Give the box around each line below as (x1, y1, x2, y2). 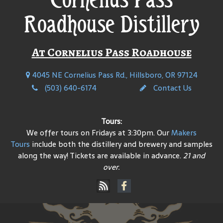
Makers (171, 126, 197, 139)
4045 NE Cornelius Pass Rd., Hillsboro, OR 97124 (30, 68, 198, 81)
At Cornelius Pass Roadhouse (31, 44, 192, 60)
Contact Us (151, 82, 192, 95)
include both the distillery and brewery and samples (30, 138, 213, 151)
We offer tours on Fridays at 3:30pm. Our (26, 126, 171, 139)
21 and (183, 149, 205, 162)
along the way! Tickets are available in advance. (18, 149, 183, 162)
